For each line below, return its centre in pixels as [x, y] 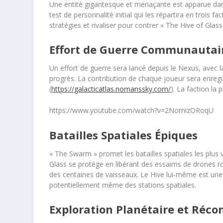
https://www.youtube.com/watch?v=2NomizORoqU [132, 111]
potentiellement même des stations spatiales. [123, 185]
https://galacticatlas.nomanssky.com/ [111, 89]
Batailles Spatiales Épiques [124, 135]
